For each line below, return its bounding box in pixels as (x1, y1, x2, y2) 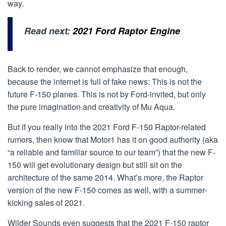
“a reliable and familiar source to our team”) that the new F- (8, 146, 215, 158)
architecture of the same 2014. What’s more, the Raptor (8, 172, 203, 184)
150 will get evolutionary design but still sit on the (8, 159, 182, 171)
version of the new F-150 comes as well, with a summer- (8, 184, 207, 196)
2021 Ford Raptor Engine (73, 24, 180, 37)
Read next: (24, 24, 73, 37)
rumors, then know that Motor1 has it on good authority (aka (8, 134, 218, 146)
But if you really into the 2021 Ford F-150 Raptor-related (8, 121, 206, 133)
